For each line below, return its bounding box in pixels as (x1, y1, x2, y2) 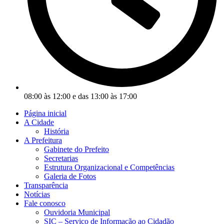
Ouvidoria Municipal (44, 207, 110, 216)
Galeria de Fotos (44, 171, 96, 180)
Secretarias (44, 153, 78, 162)
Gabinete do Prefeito (44, 144, 109, 153)
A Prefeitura (24, 135, 62, 144)
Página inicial (24, 108, 66, 117)
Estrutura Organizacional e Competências (44, 162, 174, 171)
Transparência (24, 180, 68, 189)
